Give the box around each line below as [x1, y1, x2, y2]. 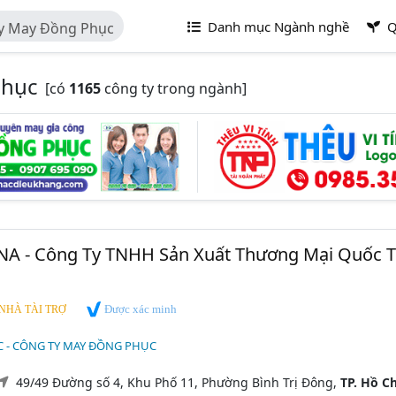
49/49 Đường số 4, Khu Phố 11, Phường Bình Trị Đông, [15, 373, 340, 391]
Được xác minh [101, 302, 177, 316]
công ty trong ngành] [101, 79, 247, 98]
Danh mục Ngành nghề [204, 18, 349, 35]
